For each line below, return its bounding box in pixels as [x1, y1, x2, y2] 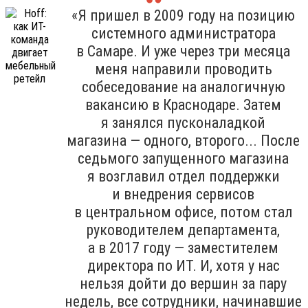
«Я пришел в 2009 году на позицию [71, 6, 295, 24]
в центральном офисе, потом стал [74, 203, 293, 221]
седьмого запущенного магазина [78, 149, 289, 167]
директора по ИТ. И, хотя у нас [87, 256, 280, 274]
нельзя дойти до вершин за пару [80, 274, 287, 292]
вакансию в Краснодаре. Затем [85, 96, 281, 113]
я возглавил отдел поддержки [87, 167, 280, 185]
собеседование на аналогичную [81, 78, 285, 96]
